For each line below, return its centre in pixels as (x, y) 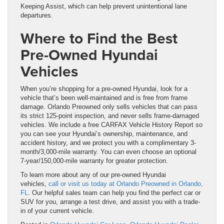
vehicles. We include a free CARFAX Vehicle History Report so (111, 124)
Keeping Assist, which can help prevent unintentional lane (104, 6)
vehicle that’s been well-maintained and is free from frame (104, 97)
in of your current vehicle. (58, 210)
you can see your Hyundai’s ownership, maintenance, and (104, 133)
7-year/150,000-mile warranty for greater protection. (94, 160)
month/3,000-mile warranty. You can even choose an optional (108, 151)
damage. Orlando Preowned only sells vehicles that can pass (109, 106)
